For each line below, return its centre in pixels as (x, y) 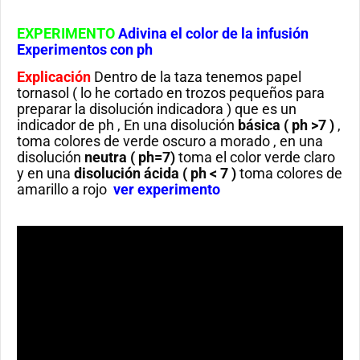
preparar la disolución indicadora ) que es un (157, 109)
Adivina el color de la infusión (213, 34)
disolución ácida (127, 174)
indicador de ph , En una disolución (127, 125)
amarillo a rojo (65, 190)
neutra (106, 157)
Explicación (54, 77)
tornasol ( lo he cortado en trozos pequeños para (171, 93)
